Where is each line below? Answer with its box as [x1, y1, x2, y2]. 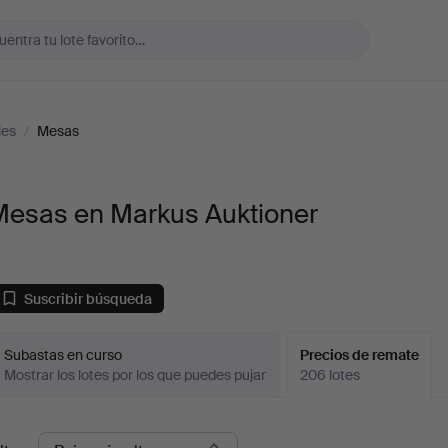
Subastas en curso [4, 346, 123, 364]
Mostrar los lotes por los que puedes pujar [4, 366, 267, 384]
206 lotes [300, 366, 361, 384]
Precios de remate [300, 346, 420, 364]
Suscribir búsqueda [24, 289, 153, 308]
